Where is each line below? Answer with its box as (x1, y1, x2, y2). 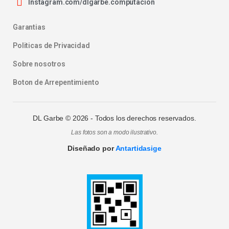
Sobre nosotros (13, 60, 66, 68)
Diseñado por (67, 144, 116, 153)
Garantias (13, 23, 45, 32)
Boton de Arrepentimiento (13, 78, 99, 87)
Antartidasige (115, 144, 162, 153)
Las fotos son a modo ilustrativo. (71, 129, 158, 136)
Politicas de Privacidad (13, 41, 90, 50)
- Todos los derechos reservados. (88, 114, 196, 123)
